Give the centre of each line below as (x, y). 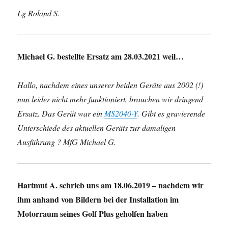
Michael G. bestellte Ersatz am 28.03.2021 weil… (101, 56)
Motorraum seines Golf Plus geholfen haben (93, 213)
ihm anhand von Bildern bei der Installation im (98, 199)
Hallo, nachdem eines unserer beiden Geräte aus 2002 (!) (110, 85)
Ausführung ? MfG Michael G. (67, 142)
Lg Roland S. (39, 13)
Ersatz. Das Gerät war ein (61, 113)
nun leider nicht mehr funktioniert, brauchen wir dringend (110, 99)
